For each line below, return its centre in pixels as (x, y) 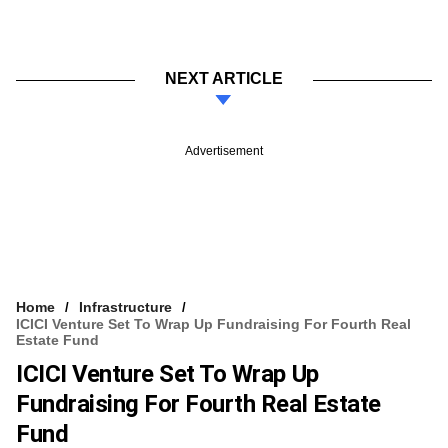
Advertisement (224, 150)
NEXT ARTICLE (224, 78)
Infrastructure (125, 306)
